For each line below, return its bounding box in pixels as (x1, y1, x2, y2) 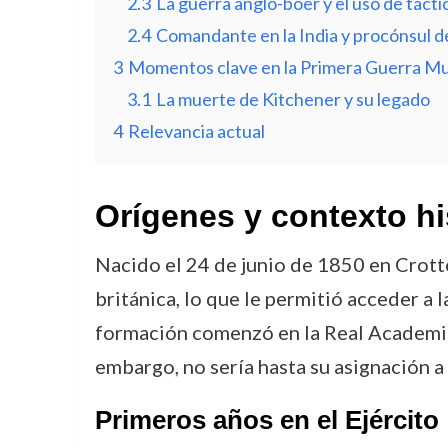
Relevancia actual (127, 120, 265, 142)
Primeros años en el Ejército (94, 406, 439, 434)
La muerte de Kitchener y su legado (155, 88, 430, 110)
